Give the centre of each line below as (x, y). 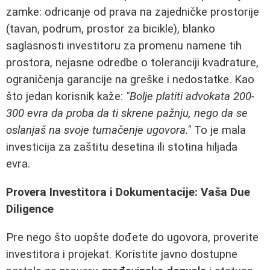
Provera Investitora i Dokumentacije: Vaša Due (128, 192)
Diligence (30, 209)
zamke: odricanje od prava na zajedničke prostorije (133, 12)
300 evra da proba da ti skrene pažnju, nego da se (127, 114)
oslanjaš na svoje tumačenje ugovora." (99, 130)
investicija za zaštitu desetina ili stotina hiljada (122, 147)
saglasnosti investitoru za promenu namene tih (124, 46)
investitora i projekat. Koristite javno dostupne (122, 254)
